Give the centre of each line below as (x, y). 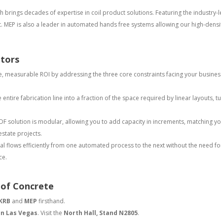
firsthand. (51, 201)
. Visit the (51, 213)
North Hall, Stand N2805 (101, 213)
